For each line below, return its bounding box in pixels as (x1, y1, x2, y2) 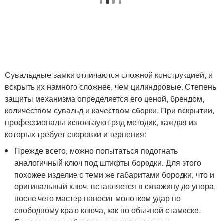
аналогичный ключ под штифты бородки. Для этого (14, 157, 202, 168)
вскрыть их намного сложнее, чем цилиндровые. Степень (5, 81, 216, 92)
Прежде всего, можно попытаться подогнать (14, 145, 178, 156)
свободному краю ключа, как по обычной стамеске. (14, 204, 201, 216)
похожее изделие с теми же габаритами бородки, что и (14, 169, 215, 180)
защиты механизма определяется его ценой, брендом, (5, 93, 204, 104)
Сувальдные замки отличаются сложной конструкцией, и (5, 69, 213, 80)
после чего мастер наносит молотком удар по (14, 192, 181, 204)
